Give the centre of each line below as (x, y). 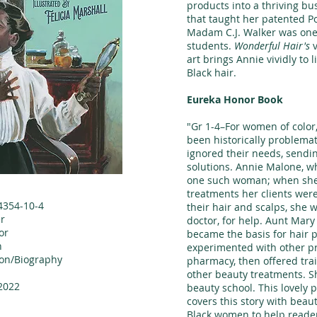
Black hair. (212, 73)
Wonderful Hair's (272, 46)
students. (211, 46)
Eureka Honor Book (235, 99)
